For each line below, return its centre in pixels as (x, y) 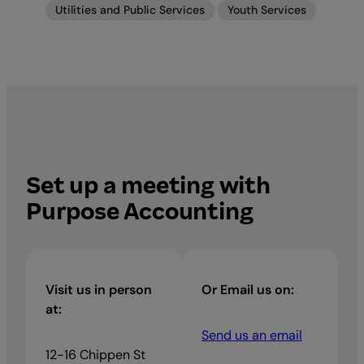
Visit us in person (99, 289)
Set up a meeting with (148, 185)
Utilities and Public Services (130, 9)
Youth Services (267, 9)
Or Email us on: (248, 289)
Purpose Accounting (140, 211)
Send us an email (252, 335)
